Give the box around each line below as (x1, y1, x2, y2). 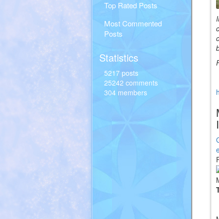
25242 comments (104, 78, 158, 88)
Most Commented (104, 18, 162, 28)
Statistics (99, 50, 138, 65)
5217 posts (104, 68, 138, 78)
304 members (104, 88, 147, 97)
